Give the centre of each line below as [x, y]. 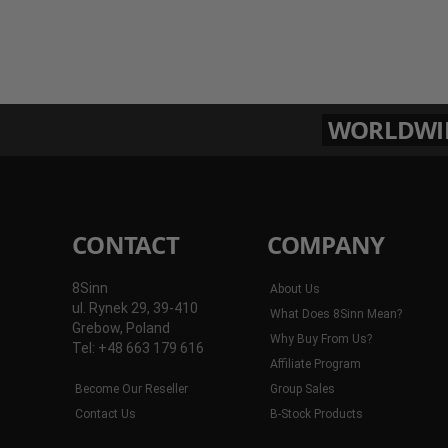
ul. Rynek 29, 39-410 [135, 308]
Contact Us [105, 414]
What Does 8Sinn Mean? [335, 314]
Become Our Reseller [131, 389]
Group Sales [302, 389]
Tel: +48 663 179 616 [138, 348]
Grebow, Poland [121, 328]
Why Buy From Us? [320, 339]
